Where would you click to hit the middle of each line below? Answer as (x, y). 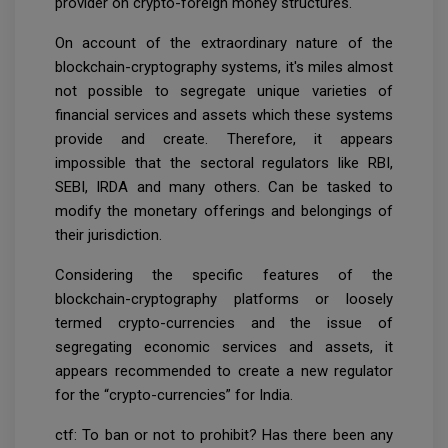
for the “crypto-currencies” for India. (174, 394)
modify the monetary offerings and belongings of (224, 210)
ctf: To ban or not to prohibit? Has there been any (224, 434)
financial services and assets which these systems (224, 114)
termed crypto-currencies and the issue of (224, 322)
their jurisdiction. (108, 234)
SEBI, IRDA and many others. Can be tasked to (224, 186)
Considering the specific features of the (224, 274)
